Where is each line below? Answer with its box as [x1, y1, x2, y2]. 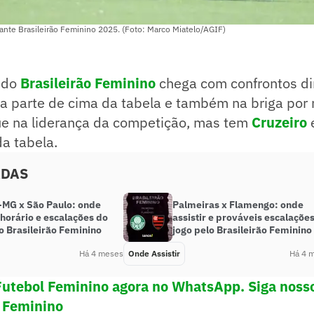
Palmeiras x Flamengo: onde [172, 198, 303, 212]
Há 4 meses [79, 248, 123, 259]
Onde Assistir [128, 248, 180, 259]
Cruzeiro [252, 113, 307, 132]
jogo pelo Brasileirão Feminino [172, 224, 312, 237]
